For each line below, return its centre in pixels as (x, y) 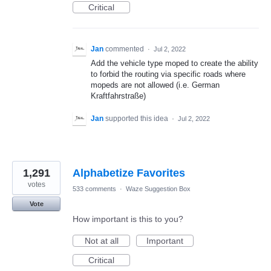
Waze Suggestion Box (158, 189)
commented (126, 49)
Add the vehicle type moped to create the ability (175, 63)
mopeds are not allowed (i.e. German (155, 85)
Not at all (101, 241)
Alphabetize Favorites (129, 173)
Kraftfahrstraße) (118, 96)
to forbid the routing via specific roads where (168, 74)
